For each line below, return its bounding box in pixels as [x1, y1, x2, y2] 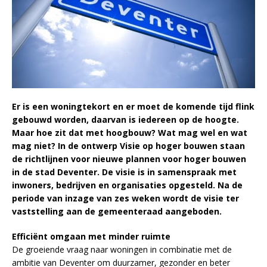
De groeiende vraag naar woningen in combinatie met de [12, 243, 232, 255]
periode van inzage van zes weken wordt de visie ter [12, 192, 239, 204]
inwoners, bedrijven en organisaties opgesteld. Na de [12, 179, 243, 191]
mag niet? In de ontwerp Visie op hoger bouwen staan [12, 139, 245, 151]
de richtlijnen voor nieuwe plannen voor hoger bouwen [12, 153, 246, 164]
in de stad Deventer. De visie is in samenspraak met [12, 166, 237, 178]
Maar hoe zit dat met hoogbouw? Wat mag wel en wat [12, 126, 247, 138]
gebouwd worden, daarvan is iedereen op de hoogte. [12, 113, 239, 125]
